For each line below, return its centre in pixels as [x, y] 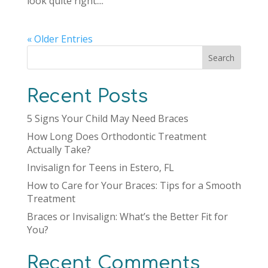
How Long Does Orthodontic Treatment [116, 136]
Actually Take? [59, 150]
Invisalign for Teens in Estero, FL [100, 167]
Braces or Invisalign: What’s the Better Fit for [127, 217]
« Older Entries [60, 39]
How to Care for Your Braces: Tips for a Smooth [134, 185]
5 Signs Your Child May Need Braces [107, 118]
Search [222, 57]
